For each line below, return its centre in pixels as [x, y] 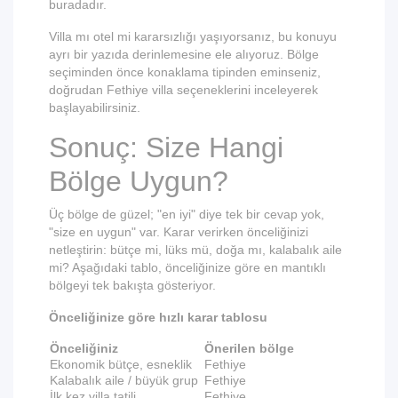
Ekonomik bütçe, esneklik [121, 365]
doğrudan [78, 90]
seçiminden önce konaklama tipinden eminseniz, [185, 72]
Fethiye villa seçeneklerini [179, 90]
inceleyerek [284, 90]
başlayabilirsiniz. [95, 108]
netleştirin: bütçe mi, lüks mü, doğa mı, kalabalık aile [195, 250]
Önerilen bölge [249, 349]
